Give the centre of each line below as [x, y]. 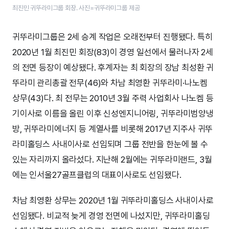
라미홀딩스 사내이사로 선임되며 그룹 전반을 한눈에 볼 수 [110, 144]
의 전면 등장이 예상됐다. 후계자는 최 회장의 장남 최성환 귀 [113, 68]
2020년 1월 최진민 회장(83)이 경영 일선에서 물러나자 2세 [113, 52]
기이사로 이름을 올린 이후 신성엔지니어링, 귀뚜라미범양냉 [113, 114]
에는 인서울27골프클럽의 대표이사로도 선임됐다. [97, 175]
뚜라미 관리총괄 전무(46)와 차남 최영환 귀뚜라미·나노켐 [110, 83]
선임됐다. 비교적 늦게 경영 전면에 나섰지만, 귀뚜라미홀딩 [111, 216]
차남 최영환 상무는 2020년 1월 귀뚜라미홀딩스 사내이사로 [113, 201]
